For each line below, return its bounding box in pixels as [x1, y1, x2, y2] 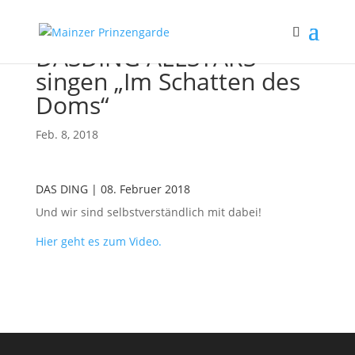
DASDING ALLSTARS [35, 41, 256, 74]
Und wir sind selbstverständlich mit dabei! [35, 204, 261, 219]
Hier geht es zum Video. [35, 234, 162, 249]
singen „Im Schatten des [35, 65, 300, 97]
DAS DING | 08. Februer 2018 [35, 181, 190, 197]
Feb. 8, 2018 [35, 127, 98, 142]
